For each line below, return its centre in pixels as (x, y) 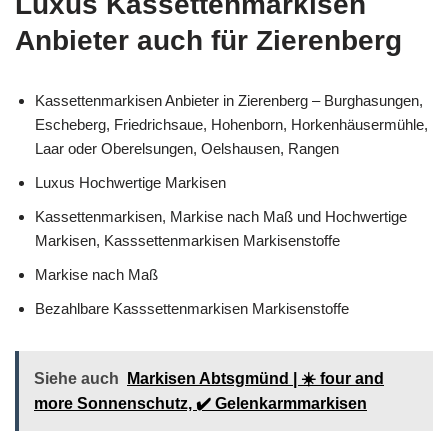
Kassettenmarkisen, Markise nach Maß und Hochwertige (221, 216)
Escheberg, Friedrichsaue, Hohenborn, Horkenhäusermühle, (231, 124)
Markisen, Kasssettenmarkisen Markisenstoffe (187, 240)
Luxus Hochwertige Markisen (130, 182)
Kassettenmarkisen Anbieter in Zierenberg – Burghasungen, (229, 100)
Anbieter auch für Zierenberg (208, 40)
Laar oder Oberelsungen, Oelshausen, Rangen (187, 148)
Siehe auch (76, 378)
